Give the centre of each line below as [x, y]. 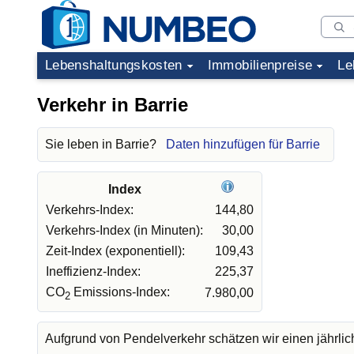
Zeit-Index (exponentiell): [115, 251]
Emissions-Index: [120, 292]
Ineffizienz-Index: [93, 271]
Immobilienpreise [260, 65]
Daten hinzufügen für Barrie [243, 144]
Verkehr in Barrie [113, 105]
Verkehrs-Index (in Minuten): [124, 230]
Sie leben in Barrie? [102, 144]
